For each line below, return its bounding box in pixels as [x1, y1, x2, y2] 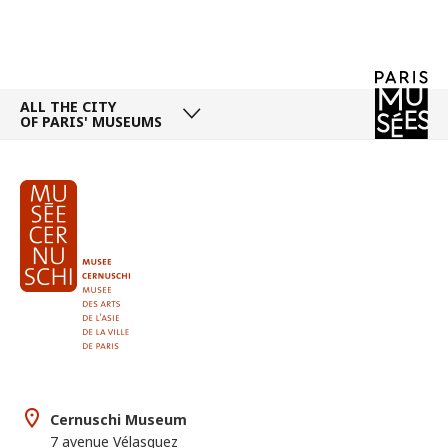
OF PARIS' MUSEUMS [20, 111, 162, 131]
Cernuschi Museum [50, 409, 187, 429]
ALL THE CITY [20, 96, 120, 116]
